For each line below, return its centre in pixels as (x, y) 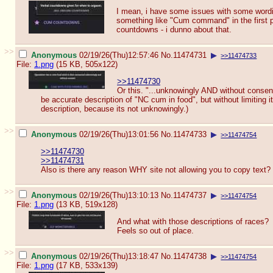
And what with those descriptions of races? (193, 222)
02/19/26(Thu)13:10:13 (119, 195)
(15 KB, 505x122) (86, 64)
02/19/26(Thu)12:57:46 (119, 55)
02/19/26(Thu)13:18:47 (119, 256)
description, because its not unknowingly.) (115, 109)
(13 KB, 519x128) (86, 204)
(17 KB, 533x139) (86, 265)
